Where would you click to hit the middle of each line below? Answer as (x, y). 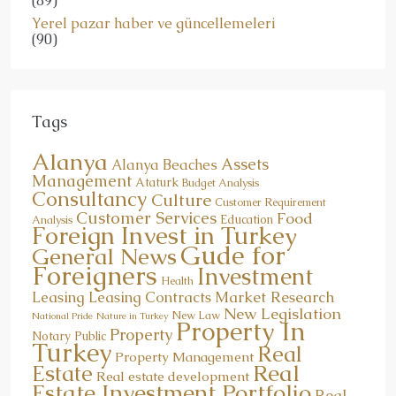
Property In (240, 332)
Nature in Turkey (132, 316)
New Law (196, 316)
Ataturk (157, 183)
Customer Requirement (270, 203)
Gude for (233, 256)
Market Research (274, 297)
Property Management (184, 358)
